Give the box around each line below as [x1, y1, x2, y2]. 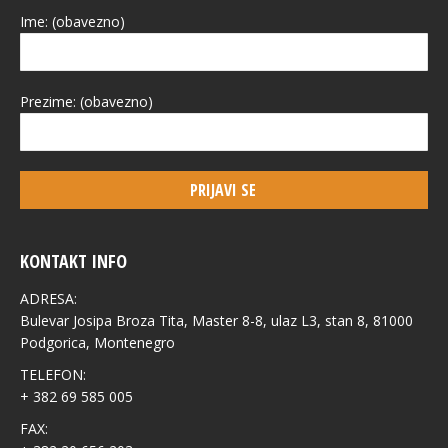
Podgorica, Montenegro [20, 333, 175, 352]
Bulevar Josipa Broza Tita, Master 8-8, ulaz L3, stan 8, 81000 [20, 311, 413, 330]
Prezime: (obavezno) [20, 92, 153, 111]
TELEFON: [20, 365, 86, 384]
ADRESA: [20, 289, 77, 308]
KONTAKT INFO [20, 249, 127, 273]
